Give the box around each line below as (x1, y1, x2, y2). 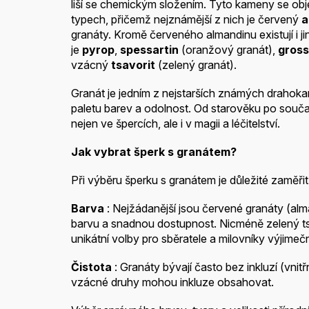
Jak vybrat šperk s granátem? (71, 145, 237, 159)
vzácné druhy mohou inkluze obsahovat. (71, 275, 274, 290)
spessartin (120, 43, 179, 57)
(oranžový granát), (181, 43, 275, 57)
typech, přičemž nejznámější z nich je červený (71, 12, 299, 27)
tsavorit (111, 58, 155, 72)
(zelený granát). (158, 58, 237, 72)
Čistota (71, 260, 112, 275)
